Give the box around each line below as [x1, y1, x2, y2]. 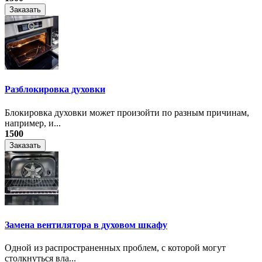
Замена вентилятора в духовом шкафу [5, 220, 167, 230]
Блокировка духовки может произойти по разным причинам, [5, 107, 249, 118]
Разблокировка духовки [5, 84, 105, 95]
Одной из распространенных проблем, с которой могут [5, 243, 226, 253]
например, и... [5, 118, 61, 128]
